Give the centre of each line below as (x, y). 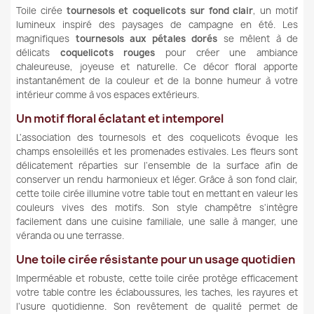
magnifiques (46, 38)
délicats (38, 52)
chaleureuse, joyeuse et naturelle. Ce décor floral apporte (157, 66)
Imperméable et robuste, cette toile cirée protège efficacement (157, 278)
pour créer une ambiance (227, 52)
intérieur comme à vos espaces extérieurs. (108, 94)
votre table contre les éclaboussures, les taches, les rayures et (157, 292)
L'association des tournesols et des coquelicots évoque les (157, 137)
